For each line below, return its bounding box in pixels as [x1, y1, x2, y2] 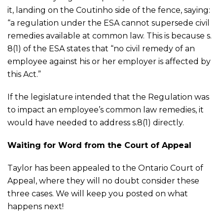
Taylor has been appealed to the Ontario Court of [7, 163, 203, 173]
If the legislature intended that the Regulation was [7, 92, 209, 102]
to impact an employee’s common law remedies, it [7, 105, 204, 114]
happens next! [7, 202, 66, 211]
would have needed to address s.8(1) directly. [7, 118, 186, 127]
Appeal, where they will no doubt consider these [7, 176, 199, 185]
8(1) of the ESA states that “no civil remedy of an [7, 44, 195, 53]
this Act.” [7, 70, 41, 79]
